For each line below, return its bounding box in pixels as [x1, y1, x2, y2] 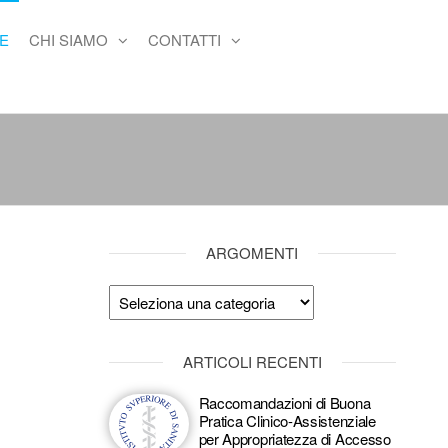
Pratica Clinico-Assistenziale [198, 410, 376, 431]
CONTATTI [147, 29, 221, 50]
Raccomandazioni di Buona [198, 392, 371, 413]
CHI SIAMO [28, 29, 108, 50]
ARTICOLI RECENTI [182, 351, 322, 372]
